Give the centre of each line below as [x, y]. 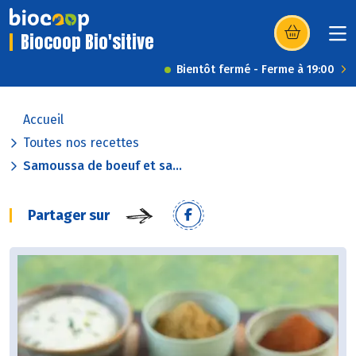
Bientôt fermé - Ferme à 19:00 [255, 70]
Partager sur [69, 216]
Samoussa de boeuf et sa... [103, 166]
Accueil [43, 120]
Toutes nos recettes [81, 143]
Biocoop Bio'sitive [87, 42]
